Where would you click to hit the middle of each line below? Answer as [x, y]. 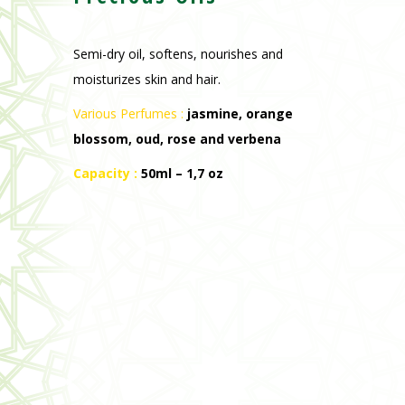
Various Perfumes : [128, 114]
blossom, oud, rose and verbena [177, 139]
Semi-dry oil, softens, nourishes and [178, 54]
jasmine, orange [240, 114]
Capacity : [107, 174]
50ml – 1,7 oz [182, 174]
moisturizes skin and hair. [146, 80]
